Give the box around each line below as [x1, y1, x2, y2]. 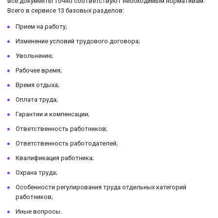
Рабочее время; [16, 67, 62, 74]
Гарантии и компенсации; [16, 110, 90, 118]
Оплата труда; [16, 96, 58, 104]
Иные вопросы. [16, 208, 62, 216]
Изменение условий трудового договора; [16, 37, 140, 45]
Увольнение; [16, 52, 53, 60]
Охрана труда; [16, 169, 57, 177]
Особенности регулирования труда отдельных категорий [16, 183, 186, 191]
